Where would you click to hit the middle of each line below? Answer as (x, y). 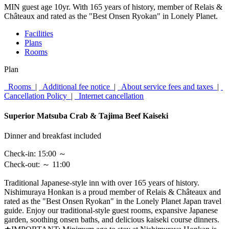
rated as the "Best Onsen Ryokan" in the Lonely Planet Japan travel (113, 201)
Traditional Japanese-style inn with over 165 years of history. (102, 183)
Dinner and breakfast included (53, 136)
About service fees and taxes (167, 86)
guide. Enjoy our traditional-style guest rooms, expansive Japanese (111, 211)
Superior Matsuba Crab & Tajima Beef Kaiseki (86, 116)
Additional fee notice (76, 86)
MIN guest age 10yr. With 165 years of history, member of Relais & (113, 7)
